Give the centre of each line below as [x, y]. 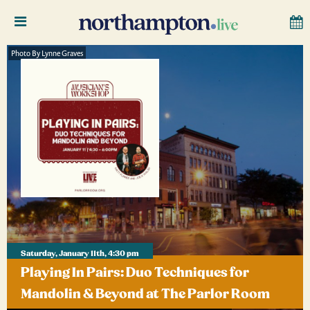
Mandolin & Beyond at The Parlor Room [145, 294]
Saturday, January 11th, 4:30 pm [80, 254]
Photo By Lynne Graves [47, 53]
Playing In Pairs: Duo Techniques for [135, 273]
